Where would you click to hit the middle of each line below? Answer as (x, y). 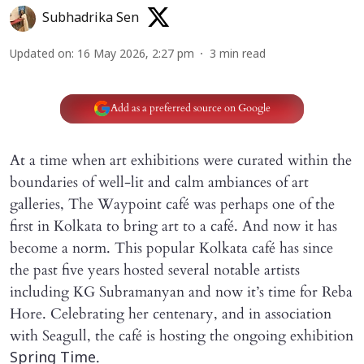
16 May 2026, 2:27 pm (136, 54)
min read (243, 54)
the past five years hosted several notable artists (155, 270)
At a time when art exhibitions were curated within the (181, 160)
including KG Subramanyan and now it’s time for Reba (181, 292)
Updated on (41, 54)
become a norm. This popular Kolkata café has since (171, 248)
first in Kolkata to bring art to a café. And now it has (173, 226)
